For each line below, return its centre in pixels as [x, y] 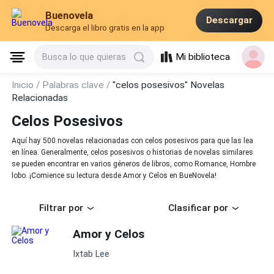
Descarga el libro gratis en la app [105, 28]
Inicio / [27, 85]
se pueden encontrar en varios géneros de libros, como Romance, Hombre [134, 164]
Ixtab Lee [91, 254]
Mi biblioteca [203, 57]
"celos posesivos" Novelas [169, 85]
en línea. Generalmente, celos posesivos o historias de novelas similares [133, 153]
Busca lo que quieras [84, 57]
